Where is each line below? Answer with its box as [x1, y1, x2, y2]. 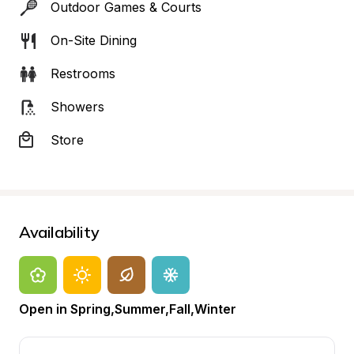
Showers [51, 99, 104, 115]
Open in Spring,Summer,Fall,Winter [19, 301, 236, 317]
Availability [19, 222, 100, 242]
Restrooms [51, 66, 115, 81]
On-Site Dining [51, 32, 137, 48]
